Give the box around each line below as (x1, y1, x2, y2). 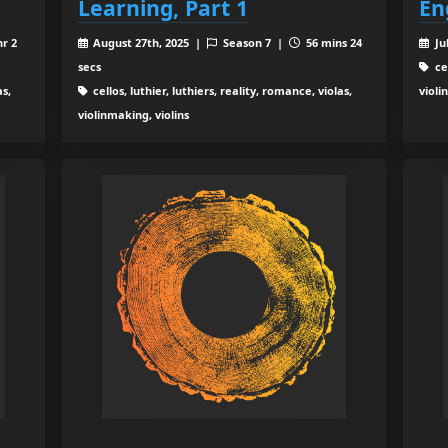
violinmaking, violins (77, 106, 189, 122)
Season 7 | (220, 34, 290, 50)
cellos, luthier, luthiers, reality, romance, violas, (90, 82, 353, 98)
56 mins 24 (302, 34, 362, 50)
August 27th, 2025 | (90, 34, 208, 50)
